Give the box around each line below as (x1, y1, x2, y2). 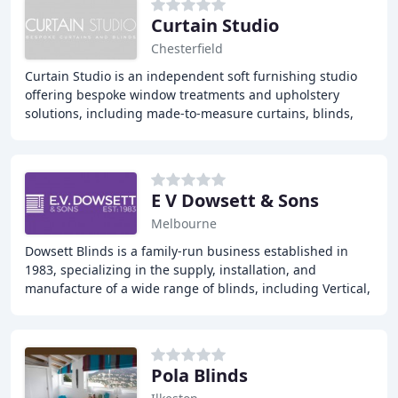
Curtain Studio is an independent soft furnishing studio (25, 68, 357, 84)
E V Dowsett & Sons (151, 188, 319, 212)
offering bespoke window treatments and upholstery (25, 86, 339, 103)
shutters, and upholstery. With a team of (25, 123, 266, 140)
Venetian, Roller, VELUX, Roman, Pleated (25, 298, 261, 315)
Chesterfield (151, 40, 223, 57)
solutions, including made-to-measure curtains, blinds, (25, 105, 354, 122)
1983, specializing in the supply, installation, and (25, 261, 316, 278)
